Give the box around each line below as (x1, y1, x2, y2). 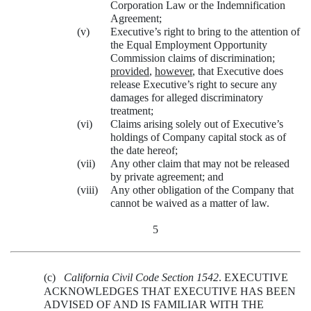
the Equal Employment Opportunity (110, 38, 267, 51)
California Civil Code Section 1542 (64, 271, 219, 283)
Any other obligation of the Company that (110, 183, 294, 196)
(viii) (77, 183, 98, 196)
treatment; (110, 104, 153, 117)
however (155, 65, 192, 77)
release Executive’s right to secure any (110, 78, 277, 90)
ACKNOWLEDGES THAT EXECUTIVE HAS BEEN (44, 285, 296, 297)
